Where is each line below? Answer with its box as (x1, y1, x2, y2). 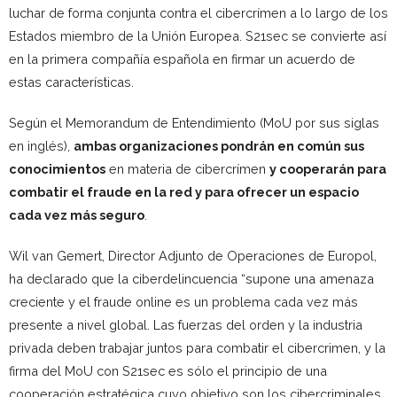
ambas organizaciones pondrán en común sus (74, 138, 364, 153)
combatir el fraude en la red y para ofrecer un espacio (9, 184, 359, 199)
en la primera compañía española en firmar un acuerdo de (9, 51, 355, 66)
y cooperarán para (269, 161, 386, 176)
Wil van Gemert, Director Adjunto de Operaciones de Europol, (9, 248, 377, 263)
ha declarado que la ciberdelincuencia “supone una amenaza (9, 271, 374, 286)
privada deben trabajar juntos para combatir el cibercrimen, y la (9, 340, 385, 355)
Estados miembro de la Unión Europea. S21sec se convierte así (9, 28, 386, 43)
